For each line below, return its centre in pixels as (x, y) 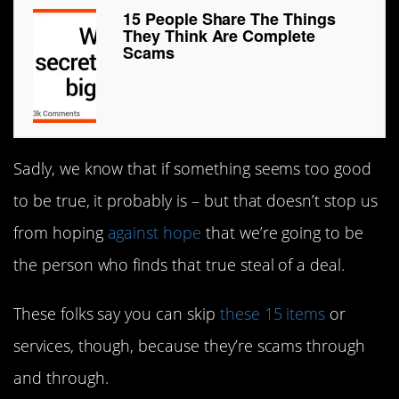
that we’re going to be (283, 233)
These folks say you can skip (117, 313)
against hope (154, 233)
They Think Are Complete (220, 36)
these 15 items (273, 313)
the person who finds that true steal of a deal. (179, 265)
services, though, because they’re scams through (190, 345)
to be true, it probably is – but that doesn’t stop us (195, 201)
